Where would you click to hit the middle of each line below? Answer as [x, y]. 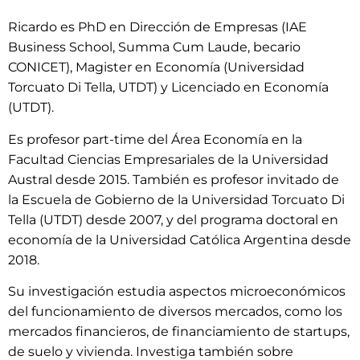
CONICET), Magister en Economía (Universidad [156, 67]
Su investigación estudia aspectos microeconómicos [177, 292]
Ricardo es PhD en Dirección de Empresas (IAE [157, 27]
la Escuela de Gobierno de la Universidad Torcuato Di [176, 199]
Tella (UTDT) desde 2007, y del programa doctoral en [173, 219]
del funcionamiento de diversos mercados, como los [175, 312]
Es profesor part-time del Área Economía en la [155, 139]
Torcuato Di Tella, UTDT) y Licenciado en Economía [168, 88]
